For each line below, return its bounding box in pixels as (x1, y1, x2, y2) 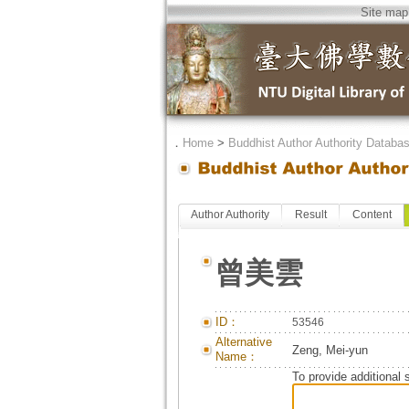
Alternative (215, 335, 272, 349)
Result (294, 208, 327, 221)
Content (351, 208, 392, 221)
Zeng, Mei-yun (291, 343, 368, 357)
